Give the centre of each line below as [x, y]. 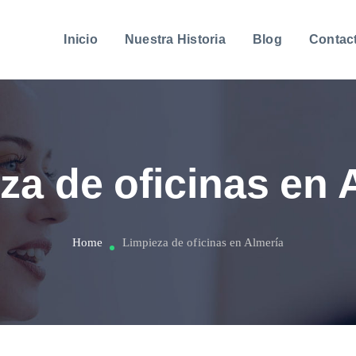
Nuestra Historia [175, 39]
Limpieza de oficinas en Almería [203, 242]
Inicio [81, 39]
